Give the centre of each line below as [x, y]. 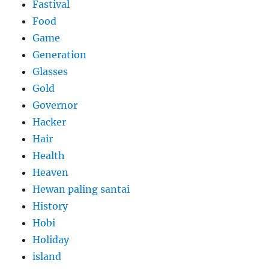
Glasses [50, 72]
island [47, 257]
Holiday [51, 240]
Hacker [50, 122]
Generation [60, 55]
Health [49, 156]
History [50, 206]
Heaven [51, 173]
